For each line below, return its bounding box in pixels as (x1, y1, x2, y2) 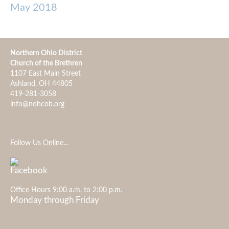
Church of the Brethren (10, 59, 82, 67)
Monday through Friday (10, 195, 99, 204)
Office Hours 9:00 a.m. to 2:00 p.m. (10, 186, 122, 194)
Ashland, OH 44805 (10, 80, 134, 87)
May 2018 (10, 2, 57, 13)
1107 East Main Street (10, 70, 81, 77)
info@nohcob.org (10, 100, 64, 108)
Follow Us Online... (10, 139, 68, 147)
